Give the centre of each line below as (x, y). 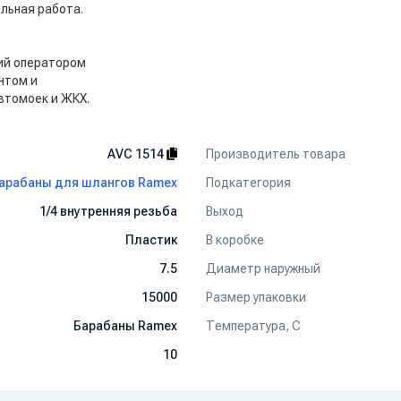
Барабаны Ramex (125, 326)
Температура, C (253, 325)
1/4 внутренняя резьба (108, 211)
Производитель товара (276, 154)
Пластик (151, 240)
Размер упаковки (256, 297)
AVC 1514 (137, 154)
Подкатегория (248, 182)
